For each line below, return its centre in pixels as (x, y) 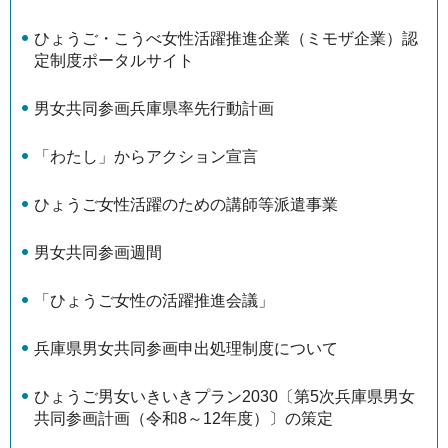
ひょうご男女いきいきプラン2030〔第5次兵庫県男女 (224, 397)
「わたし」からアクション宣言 (146, 157)
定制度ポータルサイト (114, 61)
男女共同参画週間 (98, 253)
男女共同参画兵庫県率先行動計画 (154, 109)
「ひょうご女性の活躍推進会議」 (154, 301)
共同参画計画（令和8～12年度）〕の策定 (183, 419)
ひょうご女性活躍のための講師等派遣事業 (186, 205)
